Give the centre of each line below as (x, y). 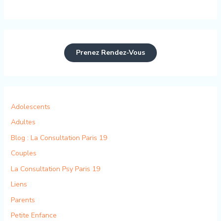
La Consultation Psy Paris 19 (55, 169)
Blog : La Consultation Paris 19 (59, 138)
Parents (23, 200)
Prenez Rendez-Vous (110, 52)
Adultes (23, 122)
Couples (23, 153)
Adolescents (30, 107)
